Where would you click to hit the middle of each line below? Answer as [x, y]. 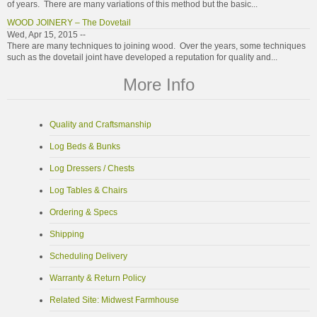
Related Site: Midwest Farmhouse [114, 300]
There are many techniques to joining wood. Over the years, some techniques [156, 46]
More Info [158, 84]
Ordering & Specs [83, 212]
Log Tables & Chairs [88, 190]
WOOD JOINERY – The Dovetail [69, 22]
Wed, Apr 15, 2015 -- [46, 34]
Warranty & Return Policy [98, 278]
